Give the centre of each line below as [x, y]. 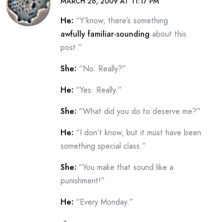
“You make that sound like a [125, 167]
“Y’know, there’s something [121, 21]
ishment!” [89, 181]
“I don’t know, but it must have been [137, 133]
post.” [71, 47]
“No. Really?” [101, 69]
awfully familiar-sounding [105, 34]
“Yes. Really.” [98, 90]
